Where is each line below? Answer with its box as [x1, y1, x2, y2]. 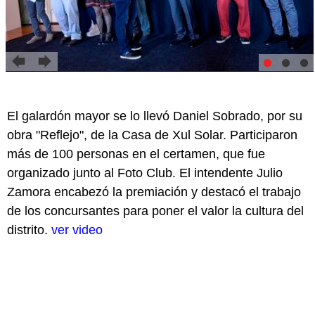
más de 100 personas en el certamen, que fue [7, 146, 265, 161]
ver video [51, 222, 103, 237]
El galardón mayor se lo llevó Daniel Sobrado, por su [7, 108, 302, 123]
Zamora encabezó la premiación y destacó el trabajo [7, 184, 301, 199]
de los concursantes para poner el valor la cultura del [7, 203, 304, 218]
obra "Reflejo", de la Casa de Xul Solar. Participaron [7, 127, 297, 142]
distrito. [7, 222, 51, 237]
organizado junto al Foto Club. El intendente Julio [7, 165, 283, 180]
